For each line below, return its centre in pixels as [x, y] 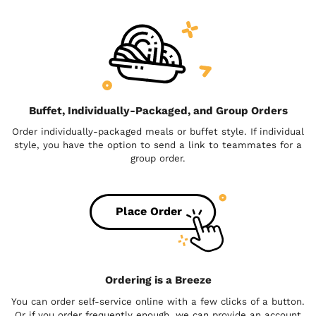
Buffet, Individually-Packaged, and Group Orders [158, 110]
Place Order [149, 212]
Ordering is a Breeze [158, 280]
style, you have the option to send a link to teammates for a [158, 145]
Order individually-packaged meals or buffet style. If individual [158, 132]
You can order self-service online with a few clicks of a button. [158, 301]
